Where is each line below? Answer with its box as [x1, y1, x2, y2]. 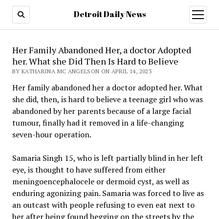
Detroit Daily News [73, 9, 146, 20]
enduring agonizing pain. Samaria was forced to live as [12, 188, 204, 198]
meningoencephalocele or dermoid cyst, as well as [12, 176, 189, 187]
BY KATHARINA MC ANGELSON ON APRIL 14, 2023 [12, 67, 152, 75]
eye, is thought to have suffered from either [12, 164, 166, 175]
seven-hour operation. [12, 129, 91, 140]
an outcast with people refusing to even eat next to [12, 199, 195, 210]
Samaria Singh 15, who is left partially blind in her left [12, 153, 203, 163]
